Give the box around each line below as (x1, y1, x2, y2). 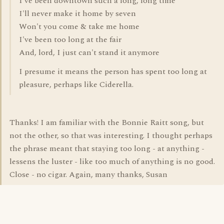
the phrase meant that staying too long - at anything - (9, 142, 204, 154)
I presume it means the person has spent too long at (19, 65, 207, 77)
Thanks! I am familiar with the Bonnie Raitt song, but (9, 116, 204, 128)
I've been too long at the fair (19, 33, 121, 45)
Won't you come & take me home (19, 20, 139, 32)
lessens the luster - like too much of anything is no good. (9, 155, 215, 167)
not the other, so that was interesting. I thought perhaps (9, 129, 212, 141)
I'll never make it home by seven (19, 7, 136, 19)
